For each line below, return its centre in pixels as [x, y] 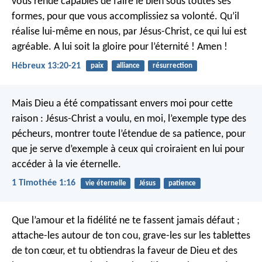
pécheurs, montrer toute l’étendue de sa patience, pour [129, 134]
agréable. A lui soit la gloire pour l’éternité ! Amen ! [120, 47]
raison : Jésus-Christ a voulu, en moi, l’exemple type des [129, 119]
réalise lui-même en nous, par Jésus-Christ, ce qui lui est [129, 32]
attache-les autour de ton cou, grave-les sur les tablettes [131, 236]
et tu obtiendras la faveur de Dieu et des [151, 251]
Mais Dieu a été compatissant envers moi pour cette [122, 104]
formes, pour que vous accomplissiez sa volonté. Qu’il [125, 17]
